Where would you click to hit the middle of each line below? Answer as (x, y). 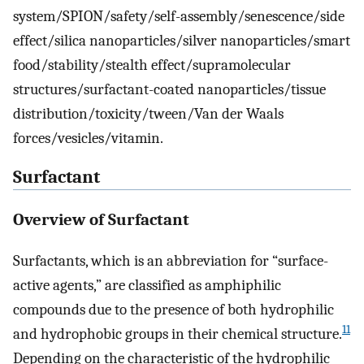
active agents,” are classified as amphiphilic (147, 285)
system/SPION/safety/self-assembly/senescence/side (179, 16)
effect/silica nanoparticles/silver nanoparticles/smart (182, 40)
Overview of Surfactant (101, 219)
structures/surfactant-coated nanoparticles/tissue (169, 89)
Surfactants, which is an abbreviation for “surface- (171, 260)
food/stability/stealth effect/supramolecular (152, 65)
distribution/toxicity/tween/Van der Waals (148, 113)
